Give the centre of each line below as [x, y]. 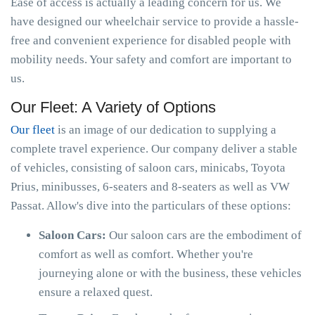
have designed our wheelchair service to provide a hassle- [155, 21]
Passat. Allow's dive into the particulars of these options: [151, 206]
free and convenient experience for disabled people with [151, 40]
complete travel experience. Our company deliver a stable [154, 149]
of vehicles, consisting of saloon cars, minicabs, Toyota [148, 168]
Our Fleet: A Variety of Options [113, 107]
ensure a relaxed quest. [96, 292]
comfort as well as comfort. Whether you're [146, 254]
